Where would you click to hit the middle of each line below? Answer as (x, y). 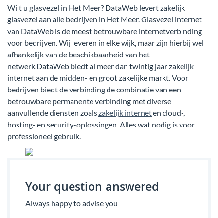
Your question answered (92, 188)
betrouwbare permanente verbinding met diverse (89, 101)
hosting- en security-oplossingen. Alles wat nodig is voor (101, 124)
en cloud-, (168, 112)
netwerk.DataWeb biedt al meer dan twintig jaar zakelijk (100, 66)
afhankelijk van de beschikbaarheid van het (79, 54)
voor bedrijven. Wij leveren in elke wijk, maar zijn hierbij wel (106, 42)
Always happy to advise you (72, 203)
